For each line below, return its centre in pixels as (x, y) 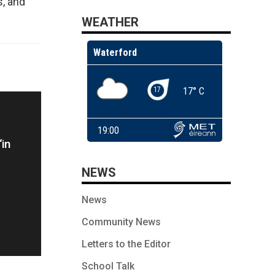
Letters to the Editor (126, 244)
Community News (121, 222)
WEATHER (110, 22)
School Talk (108, 266)
